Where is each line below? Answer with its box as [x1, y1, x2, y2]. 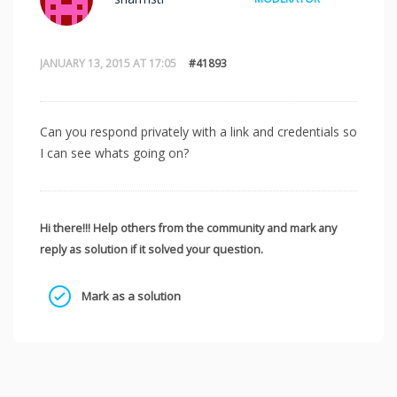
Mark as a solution [79, 288, 181, 305]
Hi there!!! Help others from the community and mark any [40, 220, 337, 236]
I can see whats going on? [40, 144, 189, 161]
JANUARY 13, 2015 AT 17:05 [40, 55, 176, 71]
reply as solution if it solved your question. [40, 241, 263, 257]
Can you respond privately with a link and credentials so [40, 122, 357, 140]
